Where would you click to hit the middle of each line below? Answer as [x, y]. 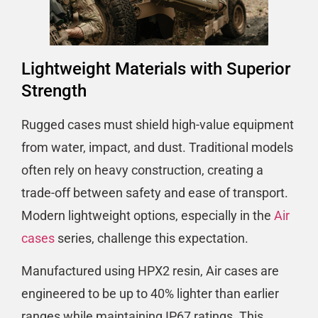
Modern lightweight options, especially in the [148, 216]
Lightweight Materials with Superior [156, 69]
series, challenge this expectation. [152, 238]
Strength [54, 91]
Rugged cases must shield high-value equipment [158, 125]
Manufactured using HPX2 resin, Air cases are [150, 271]
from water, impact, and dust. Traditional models [157, 148]
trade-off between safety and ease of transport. [155, 193]
